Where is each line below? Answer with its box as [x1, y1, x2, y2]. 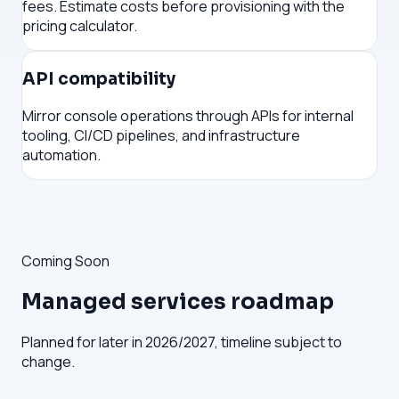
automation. [22, 144, 101, 165]
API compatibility [22, 68, 175, 89]
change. [21, 352, 75, 372]
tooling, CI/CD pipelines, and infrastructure [22, 125, 300, 145]
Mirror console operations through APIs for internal [22, 105, 354, 126]
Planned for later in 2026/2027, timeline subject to [21, 332, 342, 353]
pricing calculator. [22, 16, 137, 37]
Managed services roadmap [21, 288, 334, 315]
